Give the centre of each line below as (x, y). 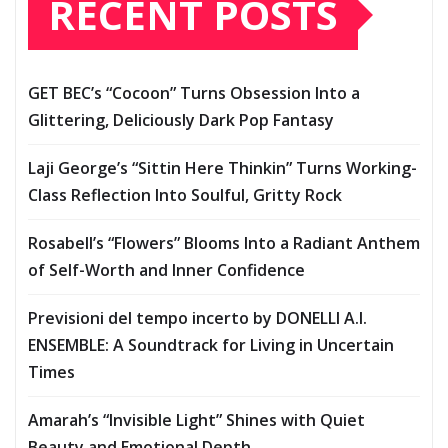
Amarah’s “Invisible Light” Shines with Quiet (196, 420)
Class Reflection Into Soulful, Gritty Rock (185, 195)
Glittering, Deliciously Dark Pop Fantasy (181, 120)
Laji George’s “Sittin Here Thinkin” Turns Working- (222, 168)
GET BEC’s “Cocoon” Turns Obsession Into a (194, 93)
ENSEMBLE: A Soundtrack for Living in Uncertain (211, 345)
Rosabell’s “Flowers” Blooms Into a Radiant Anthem (224, 243)
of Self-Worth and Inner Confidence (166, 270)
